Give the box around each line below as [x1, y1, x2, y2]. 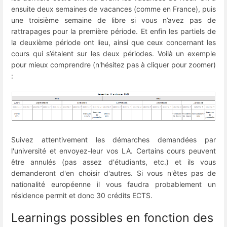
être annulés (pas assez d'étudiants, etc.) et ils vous [11, 157, 216, 166]
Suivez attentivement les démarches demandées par [11, 135, 216, 144]
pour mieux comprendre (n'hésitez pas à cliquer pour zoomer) [11, 60, 216, 69]
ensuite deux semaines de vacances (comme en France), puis [11, 5, 216, 14]
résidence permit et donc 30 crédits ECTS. [11, 191, 155, 200]
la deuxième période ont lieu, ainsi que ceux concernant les [11, 38, 216, 47]
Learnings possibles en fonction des [11, 210, 213, 225]
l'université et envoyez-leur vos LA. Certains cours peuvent [11, 146, 216, 155]
